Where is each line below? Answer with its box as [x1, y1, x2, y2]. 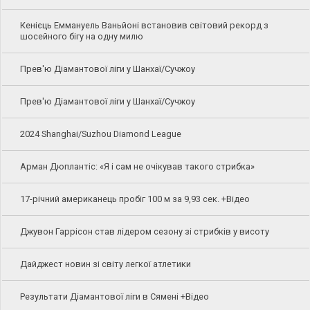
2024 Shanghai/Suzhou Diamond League [19, 128, 181, 139]
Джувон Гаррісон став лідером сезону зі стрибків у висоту [19, 226, 269, 237]
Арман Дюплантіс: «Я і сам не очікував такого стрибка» [19, 161, 255, 172]
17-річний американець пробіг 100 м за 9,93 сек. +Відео [19, 193, 250, 204]
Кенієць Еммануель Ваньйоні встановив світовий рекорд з [19, 19, 268, 30]
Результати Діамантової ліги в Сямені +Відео [19, 291, 209, 302]
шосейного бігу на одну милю [19, 30, 143, 42]
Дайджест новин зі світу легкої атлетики [19, 258, 191, 269]
